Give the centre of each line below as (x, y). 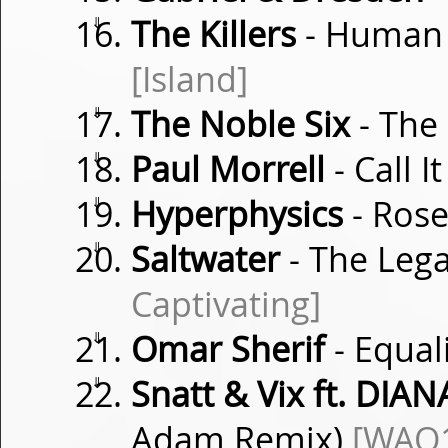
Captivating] (226, 304)
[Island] (189, 79)
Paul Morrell (228, 169)
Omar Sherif (228, 349)
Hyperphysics (237, 214)
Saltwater (205, 259)
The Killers (213, 34)
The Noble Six (240, 124)
